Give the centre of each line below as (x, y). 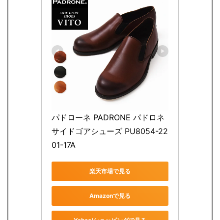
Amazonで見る (110, 196)
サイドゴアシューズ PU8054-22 (110, 131)
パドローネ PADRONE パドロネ (108, 117)
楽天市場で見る (110, 171)
